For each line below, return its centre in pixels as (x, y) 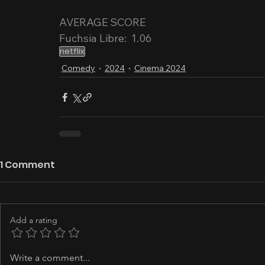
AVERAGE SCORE (102, 22)
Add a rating (34, 220)
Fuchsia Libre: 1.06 (105, 38)
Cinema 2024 (160, 68)
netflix (72, 51)
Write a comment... (50, 258)
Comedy (78, 68)
